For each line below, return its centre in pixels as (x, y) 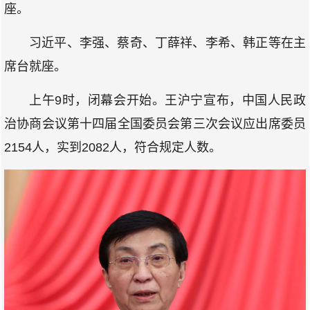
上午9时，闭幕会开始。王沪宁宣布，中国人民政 (167, 100)
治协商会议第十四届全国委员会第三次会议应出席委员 (155, 124)
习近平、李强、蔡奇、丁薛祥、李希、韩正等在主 (167, 43)
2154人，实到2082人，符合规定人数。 (113, 147)
